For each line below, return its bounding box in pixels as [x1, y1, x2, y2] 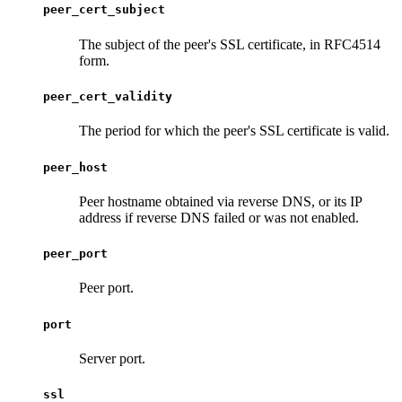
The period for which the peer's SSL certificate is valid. [79, 123, 389, 139]
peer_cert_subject [43, 3, 165, 17]
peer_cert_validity [43, 90, 172, 104]
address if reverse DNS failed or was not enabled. [79, 209, 359, 225]
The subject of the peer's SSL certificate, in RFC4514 [79, 36, 380, 52]
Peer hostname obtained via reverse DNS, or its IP [79, 193, 362, 209]
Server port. [79, 350, 145, 366]
